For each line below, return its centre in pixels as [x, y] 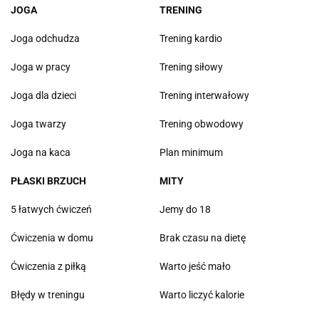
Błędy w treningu [48, 295]
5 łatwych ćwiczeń [51, 210]
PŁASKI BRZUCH [48, 181]
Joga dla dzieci [43, 96]
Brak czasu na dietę [203, 238]
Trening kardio [191, 39]
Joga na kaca [41, 153]
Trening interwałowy [204, 96]
